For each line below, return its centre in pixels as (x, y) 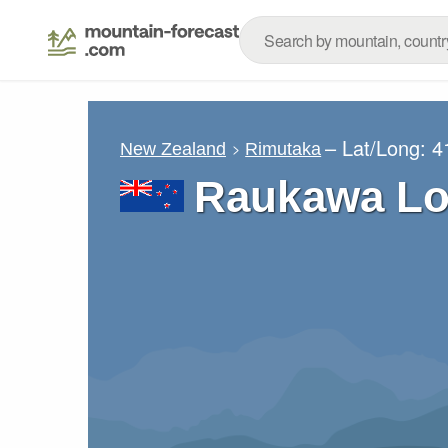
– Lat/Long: (379, 147)
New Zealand (173, 148)
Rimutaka (283, 148)
